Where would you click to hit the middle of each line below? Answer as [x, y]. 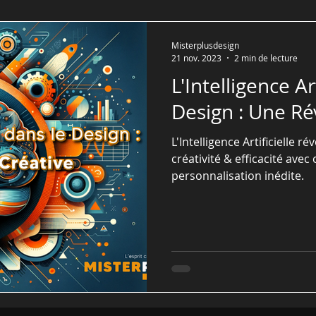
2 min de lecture [266, 57]
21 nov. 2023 [196, 57]
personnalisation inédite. [238, 175]
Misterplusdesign [205, 45]
